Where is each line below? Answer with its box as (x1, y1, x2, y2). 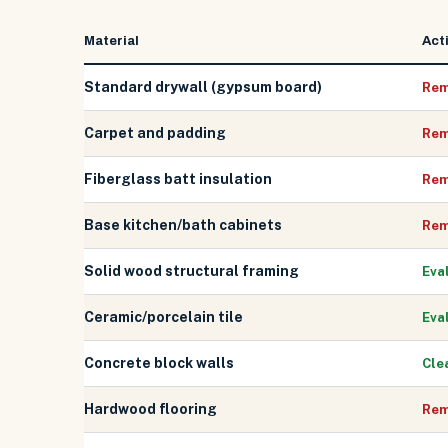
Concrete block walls (84, 355, 234, 371)
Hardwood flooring (84, 401, 217, 417)
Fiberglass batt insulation (84, 171, 272, 187)
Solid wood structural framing (84, 263, 299, 279)
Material (84, 34, 139, 48)
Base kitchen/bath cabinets (84, 217, 282, 233)
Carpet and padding (84, 125, 226, 141)
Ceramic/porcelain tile (84, 309, 243, 325)
